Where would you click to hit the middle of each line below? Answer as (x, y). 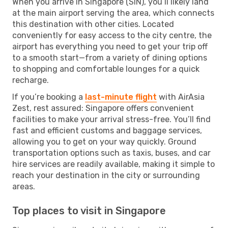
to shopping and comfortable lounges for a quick (106, 69)
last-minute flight (121, 97)
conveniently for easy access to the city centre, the (112, 35)
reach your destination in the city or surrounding (106, 175)
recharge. (31, 80)
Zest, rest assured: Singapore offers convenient (103, 108)
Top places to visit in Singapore (89, 210)
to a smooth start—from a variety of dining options (110, 58)
